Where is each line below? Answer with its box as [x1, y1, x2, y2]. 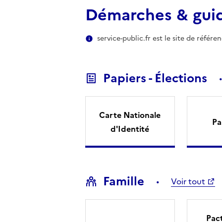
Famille [103, 172, 144, 190]
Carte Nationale [99, 109, 161, 121]
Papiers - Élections [103, 69, 207, 87]
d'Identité [111, 122, 150, 135]
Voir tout [170, 175, 205, 187]
